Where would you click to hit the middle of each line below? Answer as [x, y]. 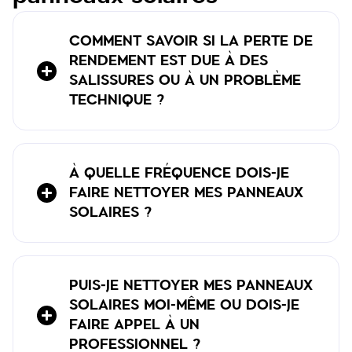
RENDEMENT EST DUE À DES [169, 60]
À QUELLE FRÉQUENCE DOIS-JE [179, 173]
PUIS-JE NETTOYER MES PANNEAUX [191, 285]
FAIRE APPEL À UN [134, 324]
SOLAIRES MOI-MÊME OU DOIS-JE [184, 305]
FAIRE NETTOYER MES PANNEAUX [186, 192]
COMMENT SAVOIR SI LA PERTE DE [191, 41]
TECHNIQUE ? [117, 100]
